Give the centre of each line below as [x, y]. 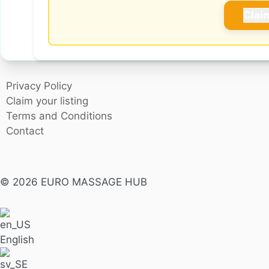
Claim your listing [47, 101]
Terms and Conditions [59, 116]
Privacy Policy [39, 86]
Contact [25, 131]
